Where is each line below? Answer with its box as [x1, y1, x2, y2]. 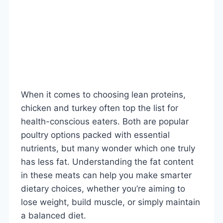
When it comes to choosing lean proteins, [21, 89, 186, 100]
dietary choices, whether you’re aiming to [21, 183, 185, 194]
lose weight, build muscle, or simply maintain [21, 197, 200, 207]
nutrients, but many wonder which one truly [21, 143, 195, 153]
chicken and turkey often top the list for [21, 103, 178, 113]
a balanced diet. [21, 210, 86, 221]
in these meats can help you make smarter [21, 170, 192, 180]
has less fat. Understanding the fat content [21, 156, 194, 167]
